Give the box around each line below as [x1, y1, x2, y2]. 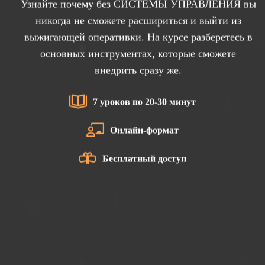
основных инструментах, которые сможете [40, 47, 237, 60]
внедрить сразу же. [95, 64, 182, 76]
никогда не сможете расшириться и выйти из [35, 14, 241, 27]
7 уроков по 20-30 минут [93, 96, 196, 107]
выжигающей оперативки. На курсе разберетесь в [24, 31, 253, 43]
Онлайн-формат [110, 125, 179, 135]
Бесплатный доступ [102, 153, 187, 164]
